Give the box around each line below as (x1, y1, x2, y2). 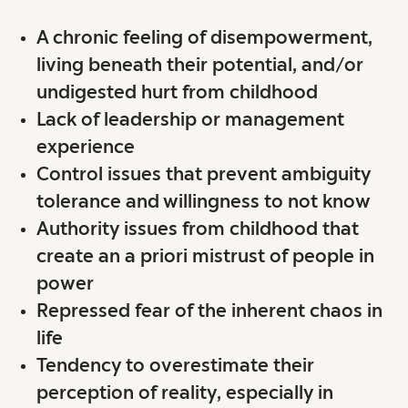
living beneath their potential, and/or (36, 56, 363, 76)
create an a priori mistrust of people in (36, 248, 374, 267)
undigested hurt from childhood (36, 84, 318, 103)
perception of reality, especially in (36, 384, 333, 403)
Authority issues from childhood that (36, 220, 359, 240)
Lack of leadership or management (36, 111, 344, 130)
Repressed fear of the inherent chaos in (36, 302, 382, 321)
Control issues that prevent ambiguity (36, 166, 371, 185)
